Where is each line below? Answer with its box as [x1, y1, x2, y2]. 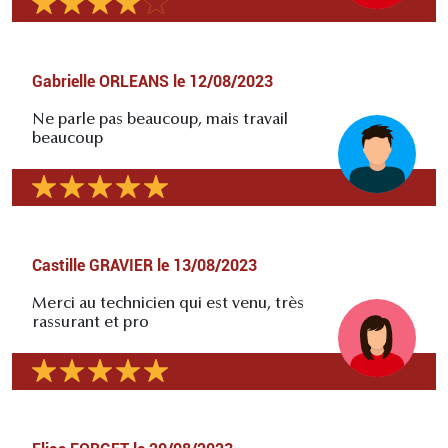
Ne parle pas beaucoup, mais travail [32, 112, 288, 129]
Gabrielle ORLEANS [32, 72, 169, 92]
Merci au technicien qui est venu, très [32, 296, 304, 313]
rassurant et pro [32, 315, 149, 332]
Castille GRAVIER [32, 256, 153, 276]
